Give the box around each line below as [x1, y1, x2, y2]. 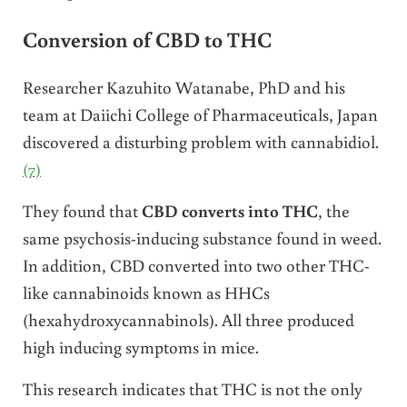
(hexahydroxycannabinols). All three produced [22, 308, 354, 332]
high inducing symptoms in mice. [22, 335, 259, 359]
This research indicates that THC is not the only [22, 377, 362, 401]
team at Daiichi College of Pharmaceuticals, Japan [22, 103, 378, 126]
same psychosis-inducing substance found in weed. [22, 226, 382, 250]
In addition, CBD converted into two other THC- [22, 253, 370, 277]
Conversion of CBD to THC [22, 25, 272, 53]
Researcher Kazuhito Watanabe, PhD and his [22, 75, 345, 99]
